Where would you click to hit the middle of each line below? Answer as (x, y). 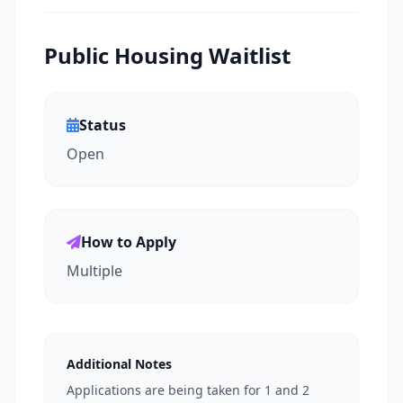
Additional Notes (119, 364)
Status (103, 125)
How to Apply (129, 242)
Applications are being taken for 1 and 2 (188, 390)
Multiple (94, 271)
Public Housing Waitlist (167, 55)
